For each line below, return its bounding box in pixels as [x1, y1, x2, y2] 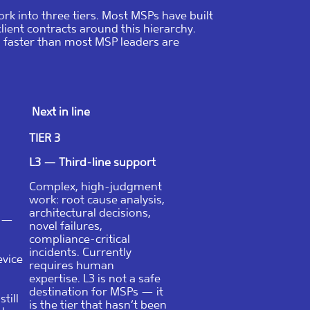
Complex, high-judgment [29, 179, 162, 193]
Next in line [29, 104, 90, 118]
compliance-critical [29, 232, 130, 246]
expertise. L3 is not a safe [29, 271, 161, 285]
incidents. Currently [29, 245, 131, 259]
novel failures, [29, 219, 102, 232]
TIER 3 [29, 131, 60, 145]
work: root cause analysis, [29, 192, 165, 206]
